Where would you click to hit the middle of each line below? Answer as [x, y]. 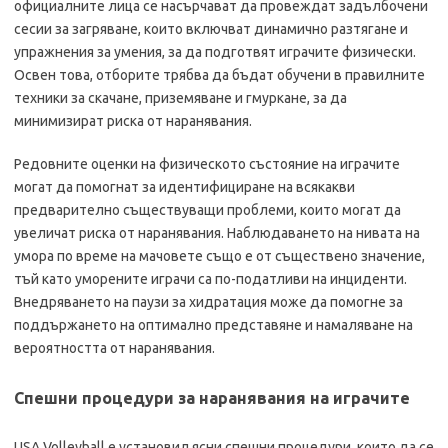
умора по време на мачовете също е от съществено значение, [219, 256]
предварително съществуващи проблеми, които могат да [207, 210]
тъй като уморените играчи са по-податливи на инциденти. [210, 279]
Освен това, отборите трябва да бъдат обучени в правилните [219, 75]
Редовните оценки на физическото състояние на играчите [207, 164]
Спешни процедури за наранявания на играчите [212, 398]
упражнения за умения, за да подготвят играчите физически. [215, 52]
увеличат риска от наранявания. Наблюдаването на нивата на [217, 233]
